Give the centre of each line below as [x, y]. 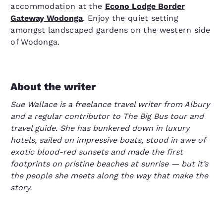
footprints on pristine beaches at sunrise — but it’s [110, 164]
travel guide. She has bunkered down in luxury [100, 128]
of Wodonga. [35, 42]
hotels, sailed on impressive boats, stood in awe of [108, 140]
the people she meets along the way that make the [110, 176]
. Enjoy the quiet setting [131, 18]
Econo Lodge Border [145, 6]
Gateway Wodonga [47, 18]
